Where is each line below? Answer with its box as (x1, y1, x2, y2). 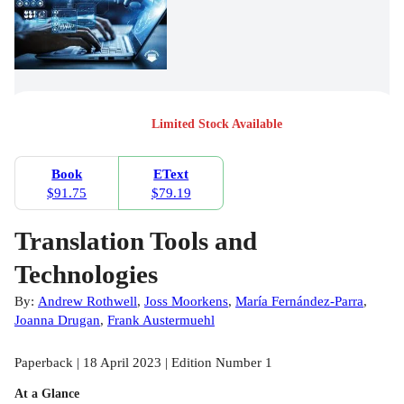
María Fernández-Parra (235, 293, 363, 309)
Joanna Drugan (14, 312, 100, 328)
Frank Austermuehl (107, 312, 215, 328)
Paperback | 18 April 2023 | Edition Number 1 (14, 354, 272, 371)
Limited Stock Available (151, 116, 282, 131)
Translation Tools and (14, 226, 257, 256)
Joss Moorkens (144, 293, 228, 309)
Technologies (14, 260, 158, 289)
